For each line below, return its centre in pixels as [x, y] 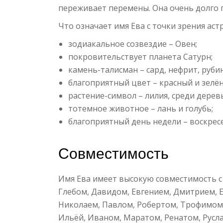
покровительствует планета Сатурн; [141, 57]
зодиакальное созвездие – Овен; [134, 44]
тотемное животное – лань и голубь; [142, 109]
